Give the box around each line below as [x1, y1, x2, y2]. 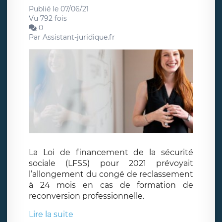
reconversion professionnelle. [29, 191, 144, 201]
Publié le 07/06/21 [29, 4, 89, 13]
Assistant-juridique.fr [43, 32, 115, 42]
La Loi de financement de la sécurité [29, 148, 193, 158]
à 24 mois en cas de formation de [29, 180, 193, 190]
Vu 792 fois [29, 13, 67, 23]
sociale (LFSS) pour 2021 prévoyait [29, 159, 193, 168]
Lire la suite [29, 210, 73, 220]
